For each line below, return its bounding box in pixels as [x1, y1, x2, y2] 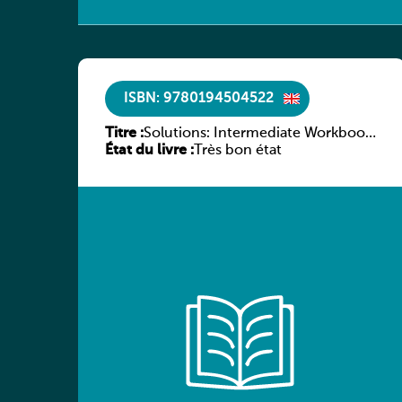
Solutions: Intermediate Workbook [144, 127, 372, 142]
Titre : [105, 127, 144, 142]
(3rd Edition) [144, 144, 226, 159]
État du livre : [105, 144, 194, 159]
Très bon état [194, 144, 282, 159]
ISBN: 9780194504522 [124, 91, 274, 106]
